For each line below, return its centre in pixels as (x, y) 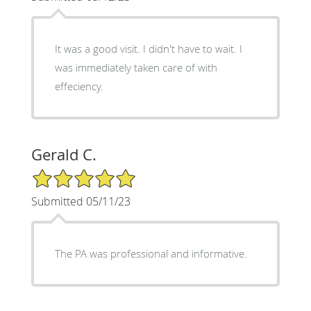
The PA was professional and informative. (151, 253)
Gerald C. (64, 154)
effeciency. (79, 86)
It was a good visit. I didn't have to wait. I (148, 48)
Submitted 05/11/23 (81, 201)
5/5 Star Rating (65, 174)
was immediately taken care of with (136, 67)
